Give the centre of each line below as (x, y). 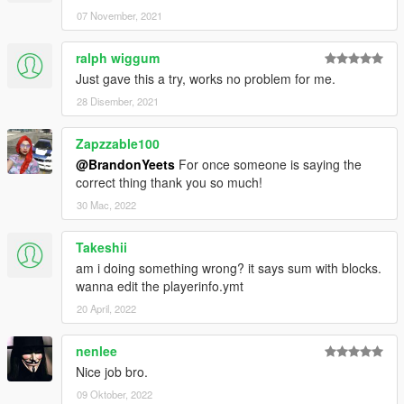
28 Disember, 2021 (118, 101)
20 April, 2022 (106, 308)
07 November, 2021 (119, 15)
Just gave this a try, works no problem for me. (206, 78)
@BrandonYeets (125, 164)
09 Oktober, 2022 (115, 394)
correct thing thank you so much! (169, 182)
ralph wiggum (118, 57)
